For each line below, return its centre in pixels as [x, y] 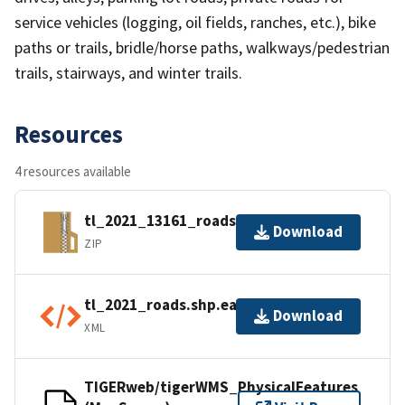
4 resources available [73, 171]
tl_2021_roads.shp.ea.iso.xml [188, 305]
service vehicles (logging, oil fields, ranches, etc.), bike [195, 22]
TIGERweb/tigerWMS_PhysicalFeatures [221, 386]
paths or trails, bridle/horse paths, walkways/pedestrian [202, 47]
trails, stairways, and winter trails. [128, 72]
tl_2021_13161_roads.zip [173, 221]
